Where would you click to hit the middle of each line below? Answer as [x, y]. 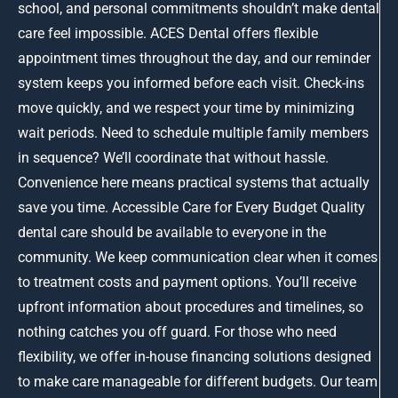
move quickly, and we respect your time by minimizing [186, 108]
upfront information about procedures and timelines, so [191, 307]
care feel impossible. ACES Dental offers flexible [168, 34]
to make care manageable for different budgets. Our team [198, 382]
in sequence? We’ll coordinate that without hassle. [173, 158]
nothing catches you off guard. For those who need [177, 332]
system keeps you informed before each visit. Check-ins [191, 84]
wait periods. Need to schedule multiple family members [193, 133]
